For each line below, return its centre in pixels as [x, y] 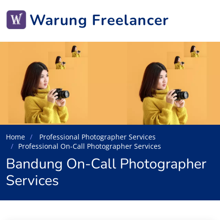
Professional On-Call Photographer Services [90, 146]
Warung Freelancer [99, 20]
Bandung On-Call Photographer [106, 164]
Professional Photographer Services [96, 137]
